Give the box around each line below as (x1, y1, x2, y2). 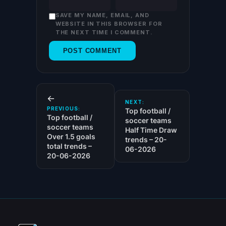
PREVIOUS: (46, 105, 81, 111)
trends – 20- (125, 135, 167, 144)
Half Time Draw (125, 125, 178, 134)
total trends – (46, 141, 92, 150)
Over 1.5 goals (46, 132, 95, 141)
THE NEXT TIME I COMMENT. (55, 28, 153, 36)
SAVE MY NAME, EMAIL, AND (55, 11, 149, 19)
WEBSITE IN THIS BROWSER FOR (55, 20, 162, 27)
